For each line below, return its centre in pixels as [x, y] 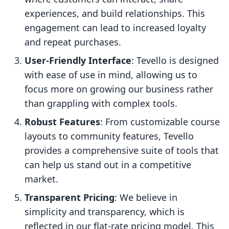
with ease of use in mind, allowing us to [111, 75]
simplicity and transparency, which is [105, 212]
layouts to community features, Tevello [109, 136]
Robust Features [62, 122]
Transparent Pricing [70, 198]
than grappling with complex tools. [101, 104]
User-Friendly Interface [78, 61]
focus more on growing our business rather [119, 89]
